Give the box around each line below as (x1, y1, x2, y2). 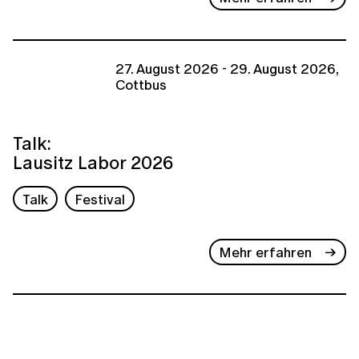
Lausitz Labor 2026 (13, 148, 173, 175)
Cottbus (115, 75, 167, 95)
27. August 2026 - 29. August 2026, (115, 58, 339, 79)
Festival (75, 188, 126, 209)
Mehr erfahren (219, 241, 313, 262)
